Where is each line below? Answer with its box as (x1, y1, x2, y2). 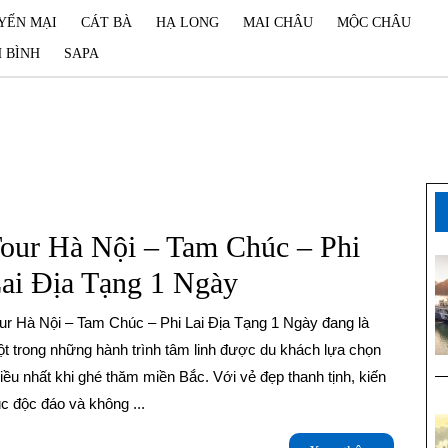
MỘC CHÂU (337, 15, 411, 30)
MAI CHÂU (243, 15, 313, 30)
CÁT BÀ (81, 15, 132, 30)
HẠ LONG (156, 15, 219, 30)
